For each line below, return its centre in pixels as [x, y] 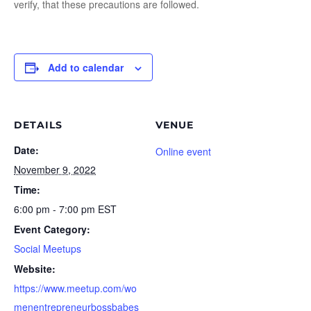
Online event [183, 151]
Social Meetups [48, 249]
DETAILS [38, 125]
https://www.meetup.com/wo [75, 288]
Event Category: [52, 229]
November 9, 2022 [55, 169]
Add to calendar [86, 67]
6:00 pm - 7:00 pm [56, 209]
